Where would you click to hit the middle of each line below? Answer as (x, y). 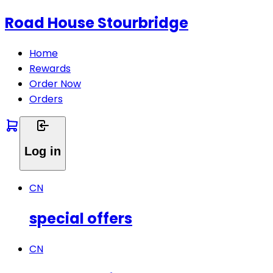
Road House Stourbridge (97, 23)
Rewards (50, 68)
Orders (46, 99)
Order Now (55, 83)
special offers (81, 218)
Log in (43, 151)
